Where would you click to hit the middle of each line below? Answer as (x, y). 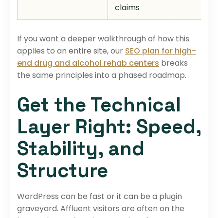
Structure (63, 170)
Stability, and (81, 148)
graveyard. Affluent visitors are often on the (101, 208)
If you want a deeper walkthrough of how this (103, 38)
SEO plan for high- (161, 51)
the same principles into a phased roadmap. (102, 75)
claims (127, 7)
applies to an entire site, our (71, 51)
